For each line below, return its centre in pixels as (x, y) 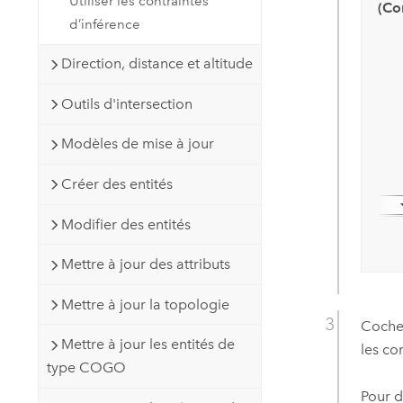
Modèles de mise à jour (137, 144)
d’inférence (105, 24)
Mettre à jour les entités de (148, 345)
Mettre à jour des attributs (145, 264)
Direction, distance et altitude (157, 64)
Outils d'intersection (126, 103)
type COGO (86, 368)
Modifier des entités (125, 224)
